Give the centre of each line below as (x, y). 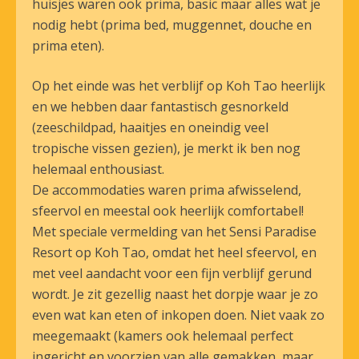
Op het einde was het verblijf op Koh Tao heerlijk (179, 86)
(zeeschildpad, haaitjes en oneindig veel (150, 127)
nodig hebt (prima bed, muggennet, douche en (172, 25)
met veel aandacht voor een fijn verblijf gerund (172, 273)
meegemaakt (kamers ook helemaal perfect (163, 336)
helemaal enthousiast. (98, 169)
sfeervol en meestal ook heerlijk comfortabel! (168, 211)
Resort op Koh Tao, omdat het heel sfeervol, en (174, 252)
